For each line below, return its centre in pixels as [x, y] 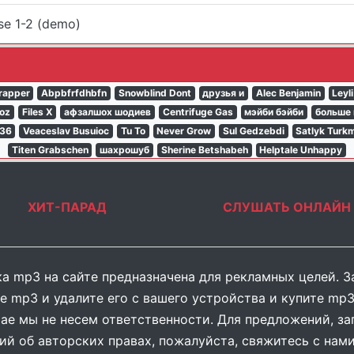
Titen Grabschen [50, 150]
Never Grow [184, 131]
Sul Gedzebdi [253, 131]
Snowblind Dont [154, 93]
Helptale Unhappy [301, 150]
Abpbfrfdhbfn [74, 93]
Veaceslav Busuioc [66, 131]
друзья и [224, 93]
